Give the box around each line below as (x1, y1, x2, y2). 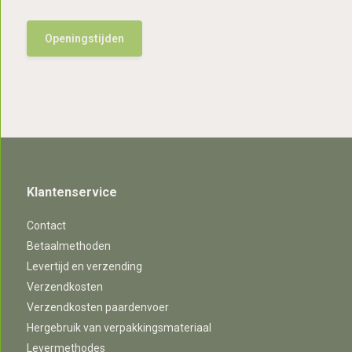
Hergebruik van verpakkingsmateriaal (26, 321, 211, 334)
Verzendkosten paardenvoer (26, 301, 169, 313)
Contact (26, 219, 66, 232)
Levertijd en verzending (26, 260, 142, 273)
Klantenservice (26, 185, 117, 200)
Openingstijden (44, 32, 124, 45)
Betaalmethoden (26, 240, 111, 252)
